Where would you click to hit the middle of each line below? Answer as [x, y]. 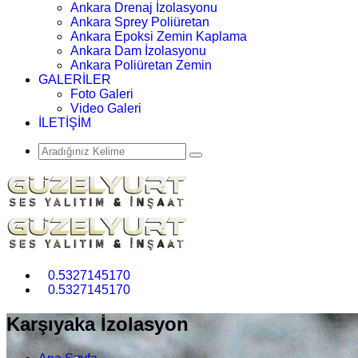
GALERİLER [75, 79]
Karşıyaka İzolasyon [97, 324]
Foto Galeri [102, 93]
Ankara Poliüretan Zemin [141, 65]
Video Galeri [106, 108]
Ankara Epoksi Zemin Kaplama [159, 36]
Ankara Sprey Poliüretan [140, 22]
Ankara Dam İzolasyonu [138, 50]
